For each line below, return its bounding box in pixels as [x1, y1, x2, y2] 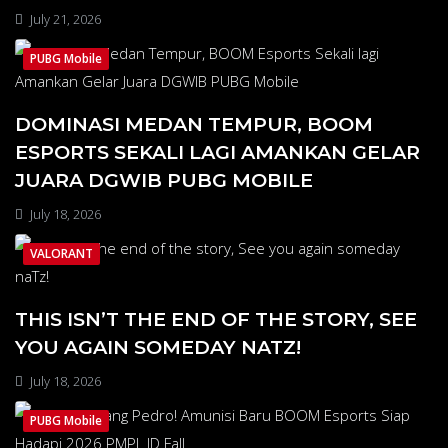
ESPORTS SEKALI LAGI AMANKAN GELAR [15, 139, 420, 164]
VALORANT [30, 244, 93, 262]
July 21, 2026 [27, 9, 101, 28]
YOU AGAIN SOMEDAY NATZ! [15, 334, 301, 359]
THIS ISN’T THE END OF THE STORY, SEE [15, 306, 417, 331]
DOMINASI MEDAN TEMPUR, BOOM [15, 111, 373, 136]
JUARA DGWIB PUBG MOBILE [15, 167, 313, 192]
